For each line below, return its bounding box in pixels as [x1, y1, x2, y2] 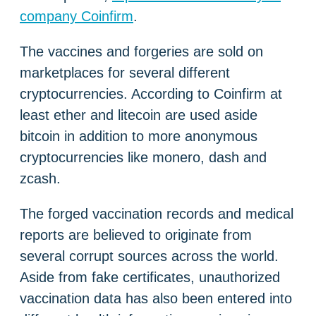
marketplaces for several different [20, 64, 230, 80]
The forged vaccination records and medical [20, 205, 293, 221]
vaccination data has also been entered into [20, 290, 292, 306]
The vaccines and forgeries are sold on [20, 43, 263, 59]
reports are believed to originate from [20, 226, 252, 243]
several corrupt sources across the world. [20, 248, 279, 264]
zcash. [20, 170, 61, 186]
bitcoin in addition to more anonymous [20, 128, 257, 144]
